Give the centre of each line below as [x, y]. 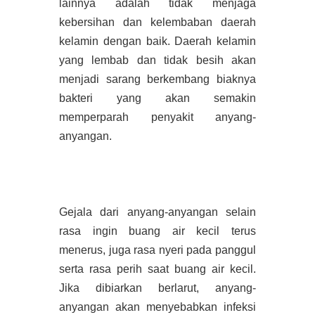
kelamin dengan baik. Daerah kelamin [157, 41]
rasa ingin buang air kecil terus [157, 231]
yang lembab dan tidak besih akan [157, 60]
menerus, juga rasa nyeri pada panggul [157, 250]
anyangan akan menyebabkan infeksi [157, 307]
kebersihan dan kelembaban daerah [157, 22]
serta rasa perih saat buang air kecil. [157, 269]
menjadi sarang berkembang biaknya [157, 79]
